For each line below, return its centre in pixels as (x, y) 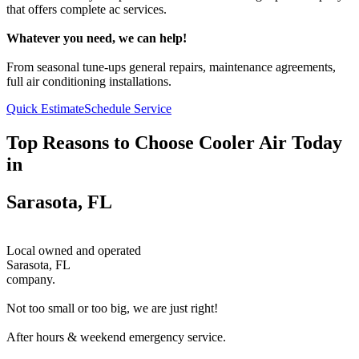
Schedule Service (128, 109)
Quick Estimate (45, 109)
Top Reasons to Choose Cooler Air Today (174, 143)
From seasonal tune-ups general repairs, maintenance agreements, (171, 67)
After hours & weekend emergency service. (116, 337)
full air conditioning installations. (89, 82)
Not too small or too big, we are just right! (112, 308)
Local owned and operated (74, 250)
